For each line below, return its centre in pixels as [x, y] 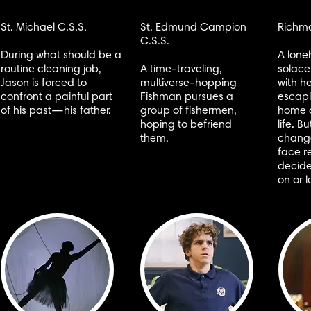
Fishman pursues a [187, 97]
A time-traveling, [181, 69]
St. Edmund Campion [193, 28]
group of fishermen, [188, 111]
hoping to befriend [186, 125]
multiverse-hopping [188, 83]
